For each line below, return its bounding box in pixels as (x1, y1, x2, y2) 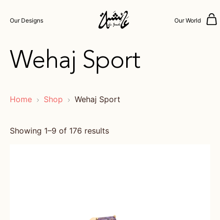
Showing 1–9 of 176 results (10, 126, 109, 136)
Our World (174, 17, 201, 24)
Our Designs (10, 17, 43, 24)
